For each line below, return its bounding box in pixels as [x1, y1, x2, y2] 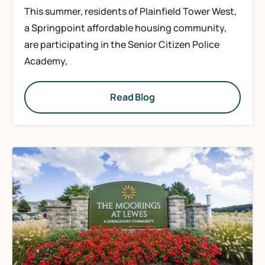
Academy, [24, 54, 67, 67]
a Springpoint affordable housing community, [24, 21, 227, 34]
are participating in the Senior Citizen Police [24, 38, 219, 51]
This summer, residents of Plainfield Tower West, [24, 5, 237, 18]
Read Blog [110, 91, 155, 104]
